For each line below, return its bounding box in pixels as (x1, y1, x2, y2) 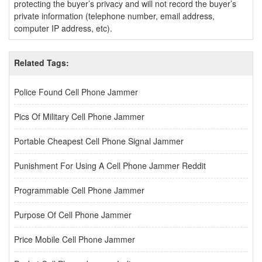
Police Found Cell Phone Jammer (14, 86, 138, 98)
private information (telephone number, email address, (14, 10, 215, 22)
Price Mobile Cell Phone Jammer (14, 233, 135, 245)
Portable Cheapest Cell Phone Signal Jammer (14, 135, 184, 147)
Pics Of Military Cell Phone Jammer (14, 111, 144, 122)
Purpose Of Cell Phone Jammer (14, 209, 132, 220)
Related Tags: (14, 57, 69, 68)
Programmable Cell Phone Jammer (14, 184, 144, 196)
